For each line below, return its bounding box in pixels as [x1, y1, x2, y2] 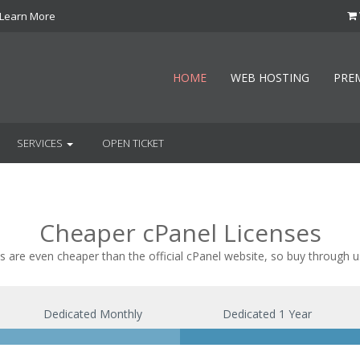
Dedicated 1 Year [222, 306, 312, 321]
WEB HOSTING [231, 70, 309, 85]
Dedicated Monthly [43, 306, 142, 321]
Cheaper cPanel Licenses [39, 216, 321, 249]
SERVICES [17, 136, 65, 150]
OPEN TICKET [102, 136, 164, 150]
